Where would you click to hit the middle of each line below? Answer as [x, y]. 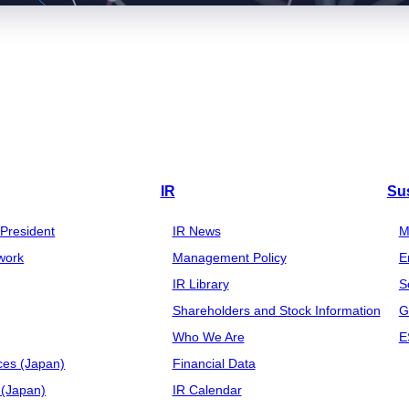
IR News [196, 231]
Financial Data [214, 364]
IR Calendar [207, 390]
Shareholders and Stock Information [276, 311]
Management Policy [229, 258]
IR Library [200, 284]
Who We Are [208, 337]
